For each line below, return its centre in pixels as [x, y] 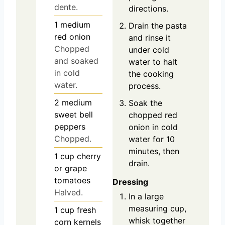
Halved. [69, 192]
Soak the [145, 103]
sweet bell [74, 114]
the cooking [151, 74]
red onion [72, 36]
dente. [66, 7]
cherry [89, 156]
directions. [148, 9]
